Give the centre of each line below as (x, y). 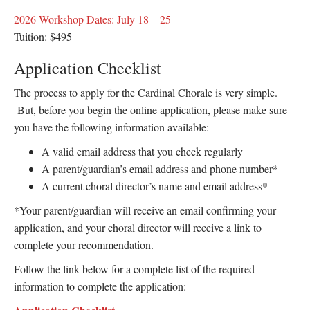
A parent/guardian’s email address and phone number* (160, 168)
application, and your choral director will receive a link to (138, 227)
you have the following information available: (111, 127)
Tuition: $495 (43, 36)
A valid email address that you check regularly (142, 151)
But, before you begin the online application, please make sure (151, 110)
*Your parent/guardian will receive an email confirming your (145, 210)
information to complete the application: (100, 286)
